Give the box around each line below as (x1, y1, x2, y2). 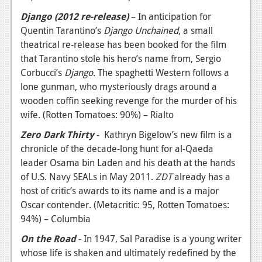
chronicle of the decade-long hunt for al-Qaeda (20, 142, 213, 156)
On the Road (20, 232, 76, 246)
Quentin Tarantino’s (20, 24, 104, 37)
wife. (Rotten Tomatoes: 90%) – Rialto (20, 108, 174, 122)
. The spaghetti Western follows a (93, 66, 229, 80)
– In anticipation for (129, 10, 211, 23)
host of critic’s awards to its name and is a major (20, 184, 219, 198)
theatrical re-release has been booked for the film (20, 38, 226, 51)
